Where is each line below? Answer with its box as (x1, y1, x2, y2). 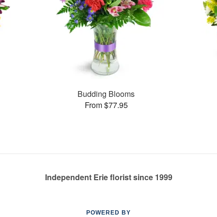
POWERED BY (86, 209, 131, 216)
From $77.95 (84, 99, 128, 110)
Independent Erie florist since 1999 (45, 171, 172, 183)
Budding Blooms (77, 88, 135, 99)
